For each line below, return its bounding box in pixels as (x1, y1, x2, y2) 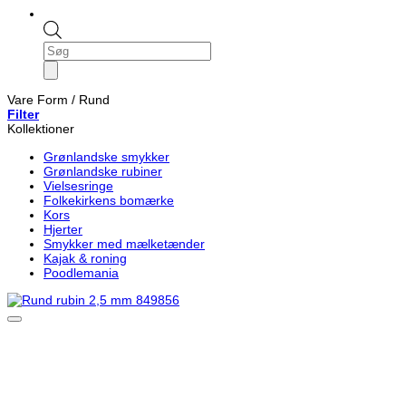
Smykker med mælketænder (43, 236, 205, 251)
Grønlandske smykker (43, 149, 169, 164)
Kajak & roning (43, 250, 127, 266)
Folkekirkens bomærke (43, 192, 174, 208)
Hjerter (43, 221, 82, 237)
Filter (7, 107, 39, 122)
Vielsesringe (43, 178, 113, 193)
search (43, 54, 82, 70)
